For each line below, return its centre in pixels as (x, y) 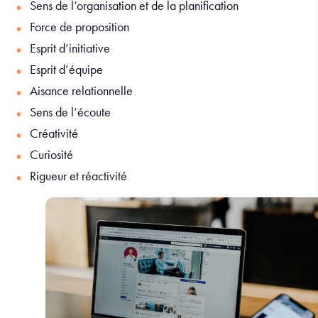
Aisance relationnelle (81, 91)
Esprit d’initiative (70, 48)
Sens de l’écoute (70, 112)
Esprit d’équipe (66, 70)
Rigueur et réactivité (78, 176)
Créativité (54, 133)
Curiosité (51, 155)
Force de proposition (79, 27)
